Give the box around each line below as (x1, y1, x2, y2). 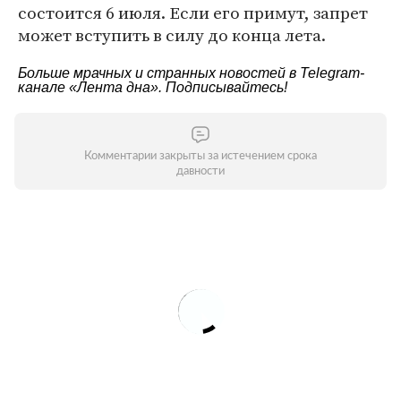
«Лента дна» (69, 80, 158, 96)
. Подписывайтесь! (158, 80, 287, 96)
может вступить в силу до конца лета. (18, 23, 326, 47)
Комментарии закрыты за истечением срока (84, 150, 317, 163)
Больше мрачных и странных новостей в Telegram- (18, 65, 364, 81)
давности (176, 166, 225, 178)
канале (18, 80, 69, 96)
